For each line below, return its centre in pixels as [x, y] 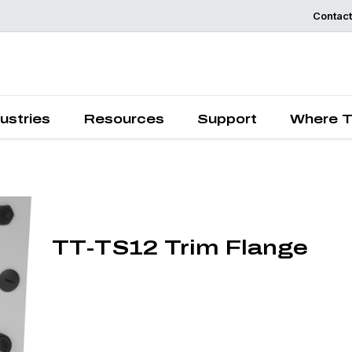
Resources [124, 119]
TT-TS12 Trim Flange [180, 247]
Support [227, 119]
